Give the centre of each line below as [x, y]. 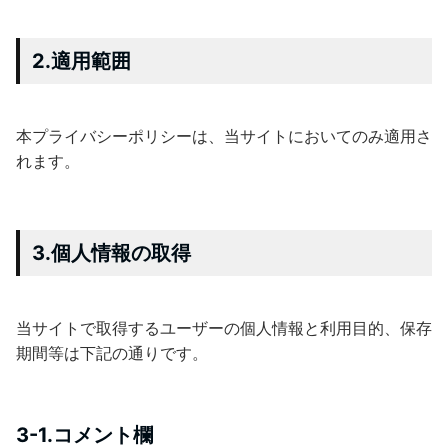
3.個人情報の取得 [111, 252]
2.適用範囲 [81, 60]
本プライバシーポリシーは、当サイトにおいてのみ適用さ [224, 135]
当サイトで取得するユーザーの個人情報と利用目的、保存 [224, 327]
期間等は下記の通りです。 [112, 352]
